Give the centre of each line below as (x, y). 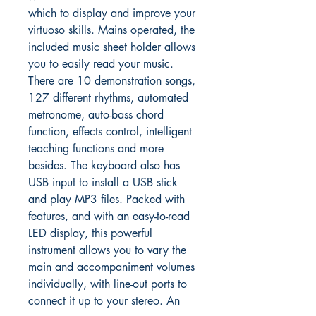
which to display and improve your (112, 13)
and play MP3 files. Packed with (107, 199)
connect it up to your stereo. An (104, 301)
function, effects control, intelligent (110, 132)
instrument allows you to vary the (107, 250)
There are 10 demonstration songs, (112, 81)
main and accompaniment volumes (111, 267)
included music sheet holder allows (112, 47)
